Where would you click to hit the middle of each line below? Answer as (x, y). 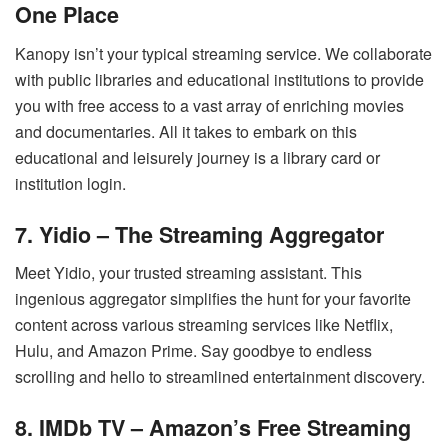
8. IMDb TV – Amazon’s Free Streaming (213, 427)
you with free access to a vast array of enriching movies (209, 106)
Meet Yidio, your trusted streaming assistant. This (188, 273)
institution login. (70, 184)
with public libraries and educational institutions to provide (219, 80)
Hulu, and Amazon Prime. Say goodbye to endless (193, 351)
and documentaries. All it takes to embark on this (186, 132)
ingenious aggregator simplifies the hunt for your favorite (213, 299)
